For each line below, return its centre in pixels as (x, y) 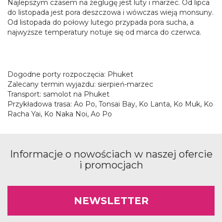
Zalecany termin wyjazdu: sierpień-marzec (80, 84)
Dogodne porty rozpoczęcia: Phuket (70, 74)
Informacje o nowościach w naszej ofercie (111, 154)
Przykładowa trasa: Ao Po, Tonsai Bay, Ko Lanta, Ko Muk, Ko (110, 104)
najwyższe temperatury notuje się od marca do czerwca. (104, 32)
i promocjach (111, 165)
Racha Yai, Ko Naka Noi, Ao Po (60, 114)
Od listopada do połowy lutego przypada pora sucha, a (101, 22)
